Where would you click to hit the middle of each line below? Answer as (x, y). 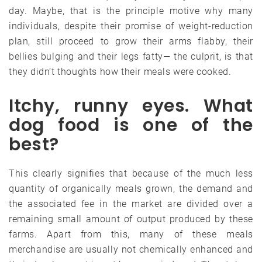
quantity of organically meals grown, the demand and (131, 188)
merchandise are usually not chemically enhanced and (131, 249)
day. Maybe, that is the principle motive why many (131, 11)
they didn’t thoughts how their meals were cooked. (120, 71)
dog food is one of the (131, 125)
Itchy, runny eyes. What (131, 106)
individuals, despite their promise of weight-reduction (131, 26)
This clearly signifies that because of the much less (131, 173)
